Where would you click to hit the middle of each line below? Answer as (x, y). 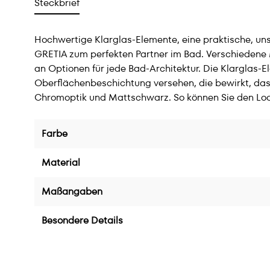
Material (61, 162)
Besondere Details (82, 220)
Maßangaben (72, 191)
